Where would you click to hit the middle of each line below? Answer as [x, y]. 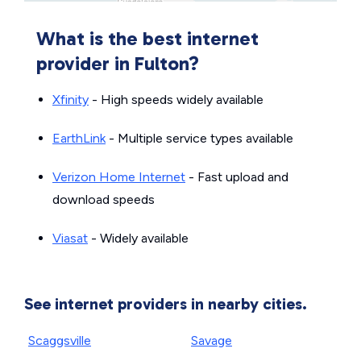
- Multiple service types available [199, 138]
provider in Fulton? [118, 63]
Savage [212, 340]
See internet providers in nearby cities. [166, 304]
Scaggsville [60, 340]
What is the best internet [147, 38]
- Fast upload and [237, 177]
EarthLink [79, 138]
